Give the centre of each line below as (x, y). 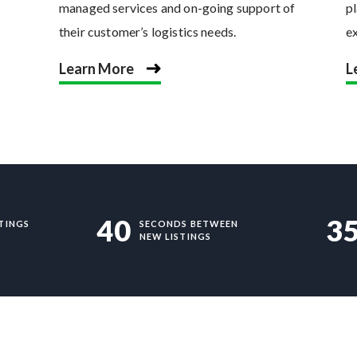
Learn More (96, 69)
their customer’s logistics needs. (148, 32)
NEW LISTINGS (175, 237)
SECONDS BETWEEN (189, 224)
